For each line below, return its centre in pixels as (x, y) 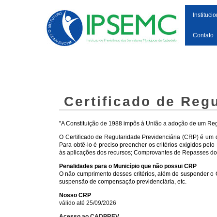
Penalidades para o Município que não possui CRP (128, 166)
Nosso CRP (75, 195)
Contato (203, 35)
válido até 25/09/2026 (88, 203)
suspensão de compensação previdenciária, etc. (123, 181)
